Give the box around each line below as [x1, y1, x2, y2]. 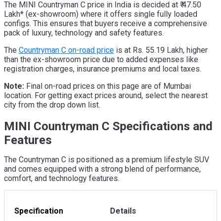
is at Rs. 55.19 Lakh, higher [114, 45, 208, 55]
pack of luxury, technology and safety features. [4, 28, 164, 38]
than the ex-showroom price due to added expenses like [4, 55, 198, 65]
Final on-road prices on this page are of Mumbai [24, 81, 191, 91]
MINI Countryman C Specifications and [4, 119, 213, 133]
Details [110, 206, 136, 216]
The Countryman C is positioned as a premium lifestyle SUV [4, 154, 209, 164]
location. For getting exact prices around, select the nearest [4, 91, 208, 101]
